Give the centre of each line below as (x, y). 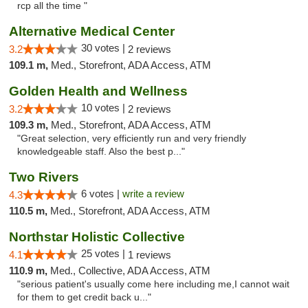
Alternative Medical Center (92, 31)
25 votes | (104, 253)
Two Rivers (44, 177)
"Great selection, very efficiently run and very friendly (132, 139)
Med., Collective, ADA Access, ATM (130, 271)
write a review (153, 194)
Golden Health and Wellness (98, 91)
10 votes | (104, 108)
